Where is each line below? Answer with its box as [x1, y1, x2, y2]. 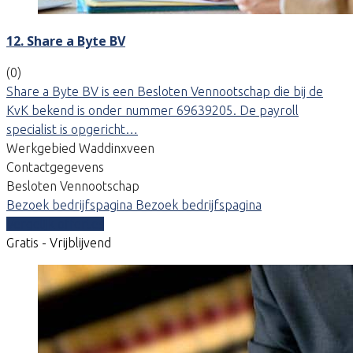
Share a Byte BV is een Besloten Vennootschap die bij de [6, 84, 323, 98]
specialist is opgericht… [6, 121, 138, 136]
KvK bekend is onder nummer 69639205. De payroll [6, 102, 299, 117]
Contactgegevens [6, 159, 104, 174]
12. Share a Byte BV [6, 32, 125, 50]
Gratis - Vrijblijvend [6, 235, 111, 250]
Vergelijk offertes [6, 216, 104, 231]
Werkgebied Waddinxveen [6, 140, 154, 155]
